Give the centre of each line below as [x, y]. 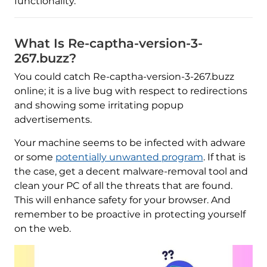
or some [35, 157]
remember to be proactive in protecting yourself [130, 214]
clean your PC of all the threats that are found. [123, 186]
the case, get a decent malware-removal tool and [131, 171]
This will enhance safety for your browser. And [122, 200]
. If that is [224, 157]
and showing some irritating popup [99, 105]
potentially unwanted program [129, 157]
